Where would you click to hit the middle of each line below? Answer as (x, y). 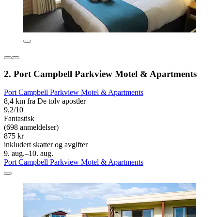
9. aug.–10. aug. (29, 154)
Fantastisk (19, 119)
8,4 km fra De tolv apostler (45, 101)
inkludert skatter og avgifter (46, 145)
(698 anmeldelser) (31, 127)
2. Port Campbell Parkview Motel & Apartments (100, 74)
